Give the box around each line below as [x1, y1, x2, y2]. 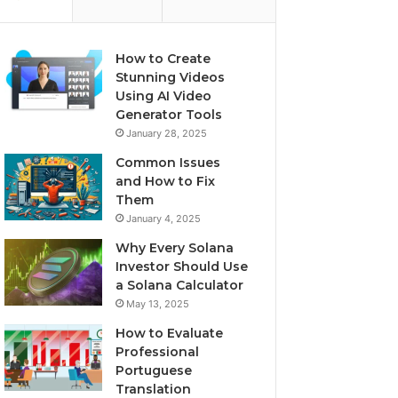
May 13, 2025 [126, 298, 190, 310]
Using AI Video [115, 88, 212, 104]
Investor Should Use [115, 259, 249, 275]
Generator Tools [115, 107, 223, 123]
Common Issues [115, 155, 221, 171]
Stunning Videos [115, 69, 226, 85]
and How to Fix [115, 173, 216, 189]
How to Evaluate [115, 325, 224, 341]
